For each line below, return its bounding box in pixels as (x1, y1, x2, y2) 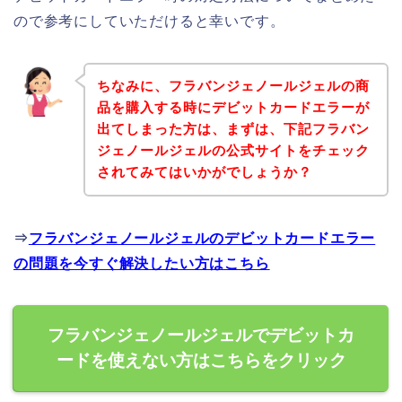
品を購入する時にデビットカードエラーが (96, 100, 370, 116)
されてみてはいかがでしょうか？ (96, 164, 312, 180)
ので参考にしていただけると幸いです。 (13, 13, 285, 29)
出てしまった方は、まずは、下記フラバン (96, 121, 370, 137)
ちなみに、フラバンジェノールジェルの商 (96, 78, 370, 94)
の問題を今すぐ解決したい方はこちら (13, 256, 270, 272)
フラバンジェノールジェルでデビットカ (48, 326, 354, 345)
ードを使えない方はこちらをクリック (56, 351, 346, 371)
